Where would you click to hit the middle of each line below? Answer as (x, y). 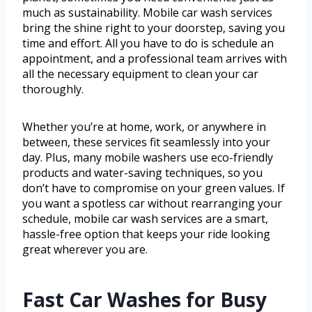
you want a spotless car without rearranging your (152, 204)
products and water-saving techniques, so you (142, 173)
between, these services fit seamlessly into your (146, 142)
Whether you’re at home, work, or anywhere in (144, 127)
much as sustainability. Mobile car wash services (147, 13)
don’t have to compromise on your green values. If (154, 188)
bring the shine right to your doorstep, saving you (154, 28)
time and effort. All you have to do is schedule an (148, 44)
